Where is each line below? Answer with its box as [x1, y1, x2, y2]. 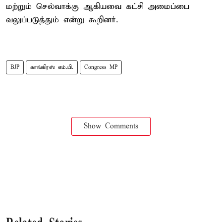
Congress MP [84, 63, 117, 71]
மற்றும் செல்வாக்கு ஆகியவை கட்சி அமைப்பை [6, 1, 189, 12]
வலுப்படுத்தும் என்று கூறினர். [6, 14, 118, 25]
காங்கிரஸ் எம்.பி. [30, 63, 73, 71]
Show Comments [84, 121, 138, 131]
